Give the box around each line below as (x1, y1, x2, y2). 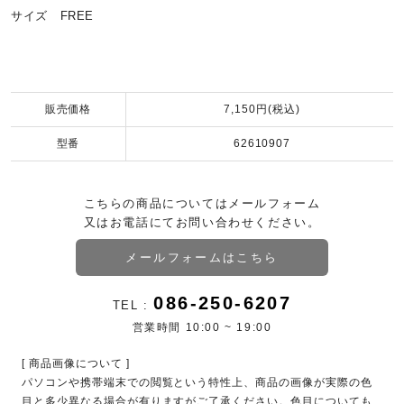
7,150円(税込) (224, 102, 300, 115)
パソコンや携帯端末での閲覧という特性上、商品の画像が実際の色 (22, 375, 372, 389)
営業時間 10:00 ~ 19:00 (132, 320, 272, 334)
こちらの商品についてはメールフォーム (83, 196, 321, 210)
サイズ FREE (11, 9, 95, 23)
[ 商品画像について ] (22, 356, 130, 370)
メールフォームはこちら (125, 250, 279, 264)
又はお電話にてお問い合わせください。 (83, 215, 321, 229)
